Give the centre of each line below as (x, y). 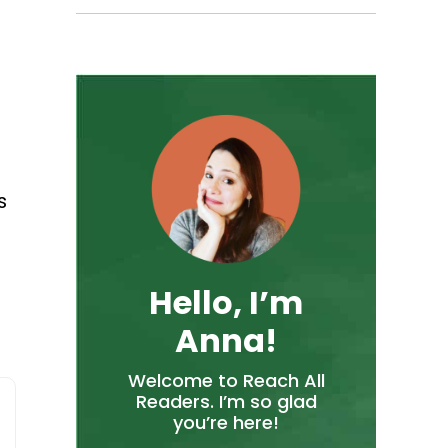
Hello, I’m (226, 302)
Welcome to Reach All (226, 380)
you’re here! (226, 422)
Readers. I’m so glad (226, 401)
